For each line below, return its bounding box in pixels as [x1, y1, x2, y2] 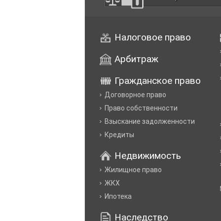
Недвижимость [114, 150, 181, 161]
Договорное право [105, 91, 166, 99]
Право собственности [105, 104, 178, 112]
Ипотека [105, 192, 132, 200]
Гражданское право [114, 75, 201, 86]
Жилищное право [105, 166, 162, 174]
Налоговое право [114, 32, 191, 43]
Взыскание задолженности [105, 117, 195, 125]
